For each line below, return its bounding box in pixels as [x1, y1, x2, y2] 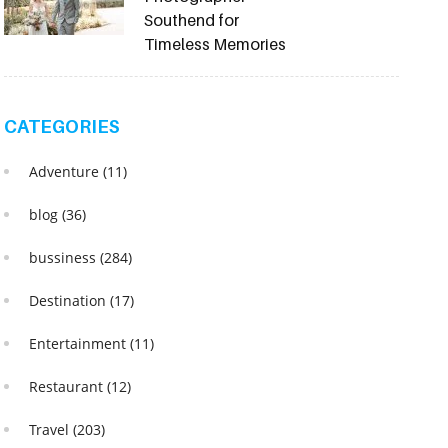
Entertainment [28, 333, 130, 353]
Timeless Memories [143, 33, 286, 54]
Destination [28, 290, 110, 310]
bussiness [28, 247, 100, 267]
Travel [28, 419, 73, 439]
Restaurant [28, 376, 107, 396]
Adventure [28, 161, 103, 181]
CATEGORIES [3, 115, 120, 137]
